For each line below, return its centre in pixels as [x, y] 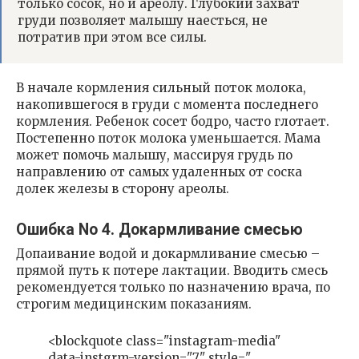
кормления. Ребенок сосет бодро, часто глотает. [173, 122]
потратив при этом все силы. [112, 38]
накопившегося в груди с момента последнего [167, 105]
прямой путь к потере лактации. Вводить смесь [172, 271]
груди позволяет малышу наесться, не [143, 21]
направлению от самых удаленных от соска [159, 172]
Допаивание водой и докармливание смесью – [168, 254]
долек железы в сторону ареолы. [123, 189]
